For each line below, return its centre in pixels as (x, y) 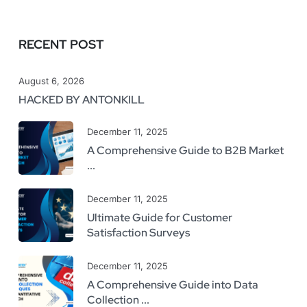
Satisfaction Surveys (138, 232)
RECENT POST (61, 44)
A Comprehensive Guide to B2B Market (185, 150)
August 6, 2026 (51, 81)
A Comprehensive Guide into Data (173, 284)
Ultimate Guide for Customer (160, 217)
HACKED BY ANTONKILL (82, 99)
